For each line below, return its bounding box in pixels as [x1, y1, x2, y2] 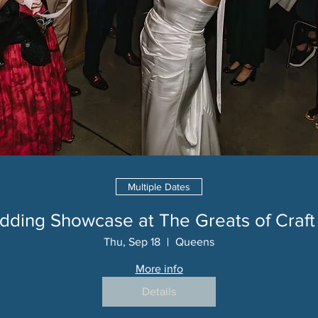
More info [135, 263, 183, 275]
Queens [175, 236, 214, 248]
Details [142, 285, 176, 297]
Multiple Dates [128, 180, 190, 192]
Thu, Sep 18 [104, 236, 160, 248]
